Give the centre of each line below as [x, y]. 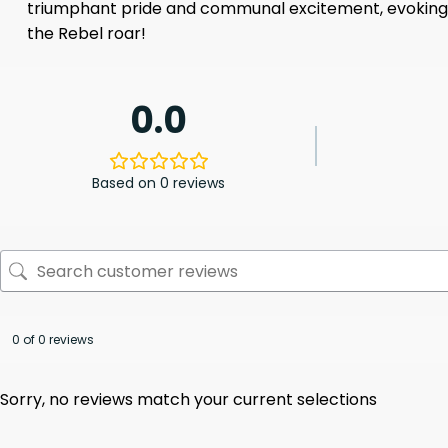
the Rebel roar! [86, 33]
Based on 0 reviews [159, 183]
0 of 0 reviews [53, 340]
